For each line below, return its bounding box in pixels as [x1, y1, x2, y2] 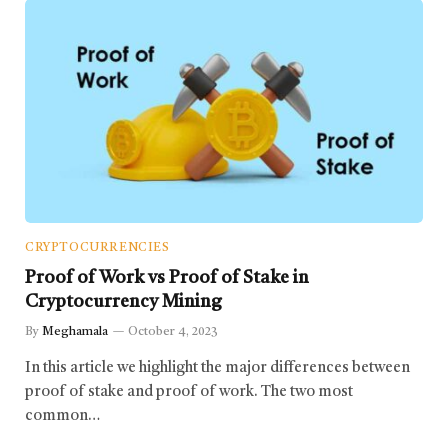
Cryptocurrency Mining [25, 292, 222, 311]
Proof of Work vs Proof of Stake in [25, 268, 309, 287]
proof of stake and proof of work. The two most [25, 384, 353, 400]
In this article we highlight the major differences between [25, 360, 410, 376]
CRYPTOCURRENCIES [25, 241, 170, 254]
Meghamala [42, 325, 108, 338]
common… [25, 408, 100, 424]
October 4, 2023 [128, 325, 218, 338]
